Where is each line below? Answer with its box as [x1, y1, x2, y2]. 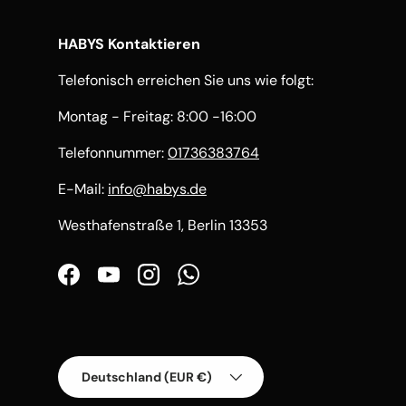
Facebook [67, 274, 132, 294]
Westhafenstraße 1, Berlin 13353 [58, 216, 267, 236]
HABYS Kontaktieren [58, 34, 200, 54]
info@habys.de [108, 179, 207, 199]
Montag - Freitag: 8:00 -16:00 [58, 107, 256, 127]
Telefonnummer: [58, 143, 168, 163]
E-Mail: [58, 179, 108, 199]
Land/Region [58, 357, 138, 374]
